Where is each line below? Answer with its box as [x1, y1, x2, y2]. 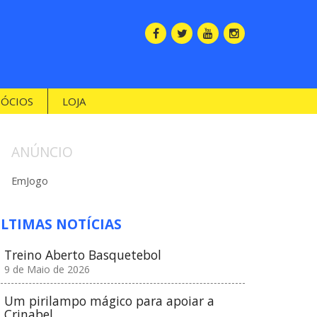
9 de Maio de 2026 [4, 263, 90, 277]
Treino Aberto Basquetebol [4, 246, 161, 264]
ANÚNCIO [11, 142, 73, 161]
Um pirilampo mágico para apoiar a [4, 292, 214, 310]
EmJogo [11, 174, 48, 188]
